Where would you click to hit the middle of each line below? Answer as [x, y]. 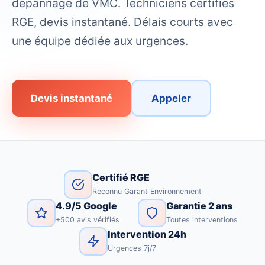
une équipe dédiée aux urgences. [100, 41]
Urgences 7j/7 [132, 248]
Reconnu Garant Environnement [147, 192]
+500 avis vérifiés [87, 220]
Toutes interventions [202, 220]
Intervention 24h [147, 235]
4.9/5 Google [86, 206]
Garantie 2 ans [200, 206]
